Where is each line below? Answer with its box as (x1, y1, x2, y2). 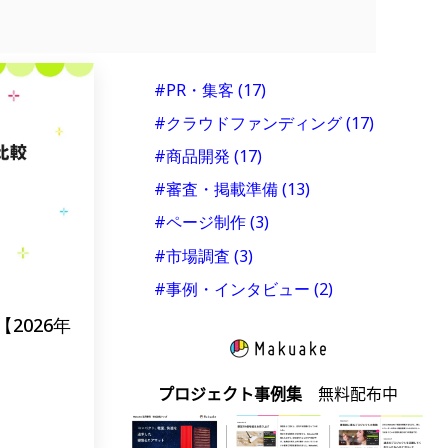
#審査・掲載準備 (154, 178, 283, 201)
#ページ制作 (154, 211, 251, 234)
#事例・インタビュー (154, 277, 315, 300)
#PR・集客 (154, 78, 239, 101)
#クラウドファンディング (154, 111, 347, 134)
